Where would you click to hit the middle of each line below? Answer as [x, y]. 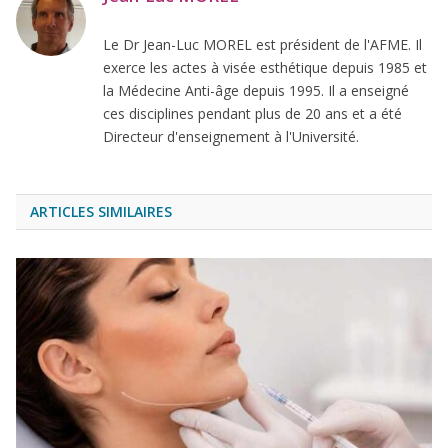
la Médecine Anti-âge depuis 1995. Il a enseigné [256, 90]
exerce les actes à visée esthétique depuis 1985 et [265, 67]
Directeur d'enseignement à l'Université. [231, 136]
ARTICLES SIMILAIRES [101, 211]
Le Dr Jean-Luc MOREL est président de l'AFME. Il [262, 44]
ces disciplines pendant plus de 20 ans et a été [252, 113]
